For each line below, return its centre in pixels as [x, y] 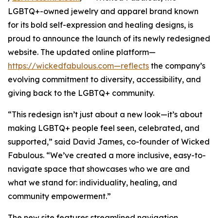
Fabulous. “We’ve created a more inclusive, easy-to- [107, 155]
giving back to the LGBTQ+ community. [81, 93]
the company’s [177, 66]
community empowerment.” [59, 196]
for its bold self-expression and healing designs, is [100, 25]
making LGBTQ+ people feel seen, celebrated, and [104, 128]
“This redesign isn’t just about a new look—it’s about [105, 114]
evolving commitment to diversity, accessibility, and [104, 79]
